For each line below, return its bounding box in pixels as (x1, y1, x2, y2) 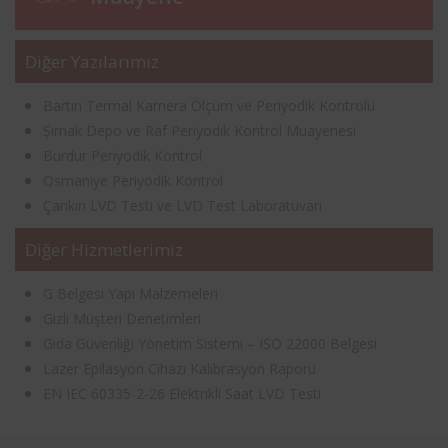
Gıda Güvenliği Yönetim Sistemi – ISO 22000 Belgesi (43, 333, 377, 353)
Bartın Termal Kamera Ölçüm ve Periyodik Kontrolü (43, 95, 375, 115)
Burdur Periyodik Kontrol (43, 145, 202, 165)
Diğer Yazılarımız (25, 49, 159, 73)
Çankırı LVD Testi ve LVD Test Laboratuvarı (43, 195, 322, 215)
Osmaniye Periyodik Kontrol (43, 170, 223, 190)
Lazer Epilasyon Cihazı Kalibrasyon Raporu (43, 358, 316, 378)
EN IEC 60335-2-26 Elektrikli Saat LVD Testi (43, 383, 321, 403)
